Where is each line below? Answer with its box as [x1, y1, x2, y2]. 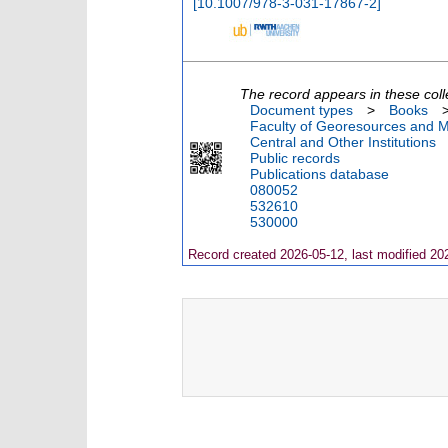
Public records [250, 149, 340, 166]
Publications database [250, 165, 389, 182]
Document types [250, 101, 353, 118]
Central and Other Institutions [250, 133, 436, 150]
